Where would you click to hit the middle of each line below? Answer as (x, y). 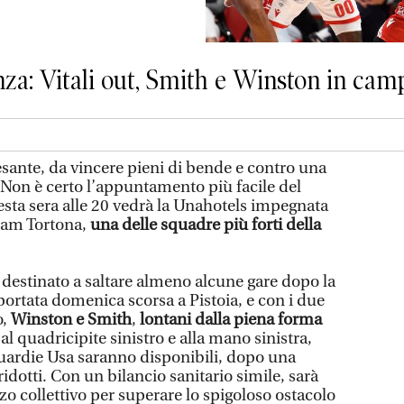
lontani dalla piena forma (231, 319)
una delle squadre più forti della (206, 225)
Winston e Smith (71, 319)
